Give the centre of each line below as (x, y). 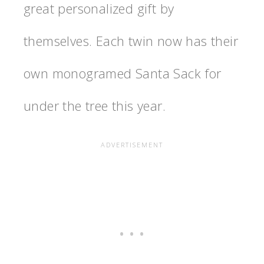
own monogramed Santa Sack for (123, 73)
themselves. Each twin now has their (131, 41)
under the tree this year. (95, 106)
